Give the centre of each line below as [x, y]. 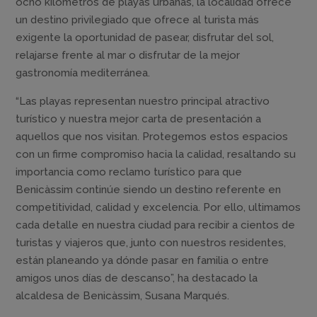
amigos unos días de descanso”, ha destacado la [137, 278]
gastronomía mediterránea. [83, 73]
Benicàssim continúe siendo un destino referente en [149, 189]
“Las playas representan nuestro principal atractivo [143, 101]
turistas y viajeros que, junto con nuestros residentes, [151, 242]
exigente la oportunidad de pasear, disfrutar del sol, [145, 37]
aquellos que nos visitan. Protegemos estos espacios [152, 136]
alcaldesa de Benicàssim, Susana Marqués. [123, 295]
